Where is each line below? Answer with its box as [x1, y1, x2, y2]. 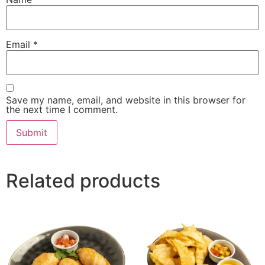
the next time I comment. [6, 104, 118, 116]
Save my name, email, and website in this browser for [6, 94, 245, 106]
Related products [6, 169, 160, 193]
